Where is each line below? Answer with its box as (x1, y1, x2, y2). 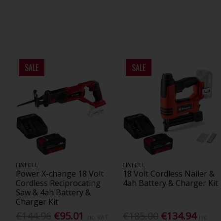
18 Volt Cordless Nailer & (123, 168, 215, 180)
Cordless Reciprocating (15, 178, 101, 189)
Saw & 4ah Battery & (15, 187, 91, 198)
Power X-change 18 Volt (15, 168, 104, 180)
